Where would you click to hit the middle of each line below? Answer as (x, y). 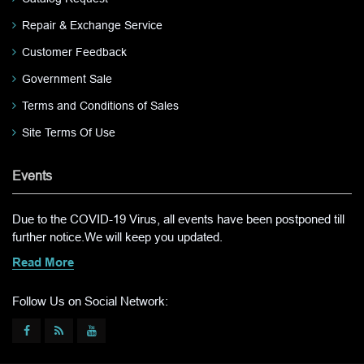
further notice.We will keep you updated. (117, 236)
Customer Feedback (74, 52)
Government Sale (67, 78)
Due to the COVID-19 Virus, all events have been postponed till (178, 219)
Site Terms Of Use (69, 132)
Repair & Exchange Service (92, 25)
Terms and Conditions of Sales (100, 105)
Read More (43, 263)
